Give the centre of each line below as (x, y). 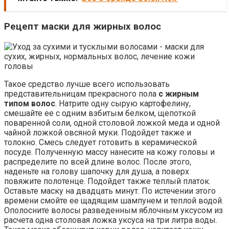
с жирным (178, 94)
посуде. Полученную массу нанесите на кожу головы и (109, 152)
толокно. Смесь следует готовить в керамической (100, 142)
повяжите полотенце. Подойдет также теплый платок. (107, 181)
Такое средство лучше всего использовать (87, 84)
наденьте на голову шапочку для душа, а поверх (97, 171)
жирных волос (127, 27)
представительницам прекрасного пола (80, 94)
